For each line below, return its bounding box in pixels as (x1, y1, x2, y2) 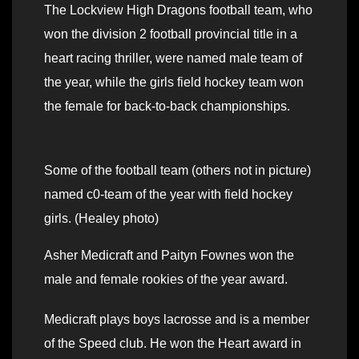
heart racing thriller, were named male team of (44, 51, 302, 66)
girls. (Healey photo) (44, 212, 159, 226)
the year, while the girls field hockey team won (44, 75, 304, 90)
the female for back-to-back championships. (44, 99, 290, 114)
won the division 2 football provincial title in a (44, 27, 297, 42)
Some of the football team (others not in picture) (44, 163, 311, 178)
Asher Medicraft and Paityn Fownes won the (44, 248, 294, 263)
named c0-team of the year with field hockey (44, 188, 292, 202)
